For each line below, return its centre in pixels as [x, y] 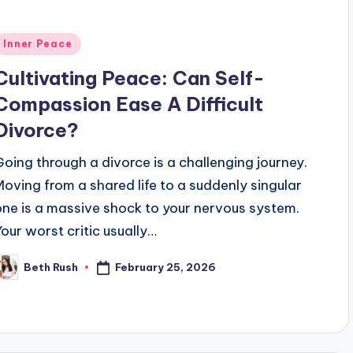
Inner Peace [38, 44]
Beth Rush [51, 267]
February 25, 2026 [166, 267]
